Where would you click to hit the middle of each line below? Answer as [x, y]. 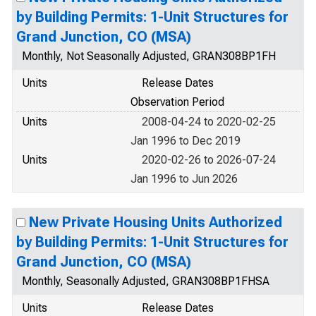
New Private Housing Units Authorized [156, 222]
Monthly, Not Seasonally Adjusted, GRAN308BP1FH [149, 56]
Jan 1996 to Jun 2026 [184, 179]
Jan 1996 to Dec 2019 [186, 141]
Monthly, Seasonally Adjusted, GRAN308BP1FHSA [146, 281]
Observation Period [177, 102]
